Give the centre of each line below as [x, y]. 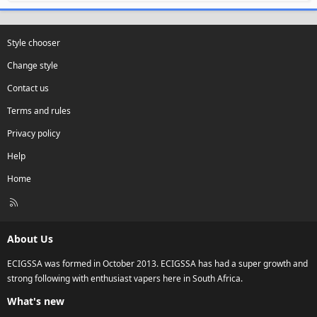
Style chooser [34, 43]
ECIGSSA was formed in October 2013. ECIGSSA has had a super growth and [157, 264]
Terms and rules [39, 111]
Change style [33, 66]
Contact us [28, 88]
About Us [30, 239]
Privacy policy [34, 134]
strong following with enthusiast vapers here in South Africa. [125, 279]
